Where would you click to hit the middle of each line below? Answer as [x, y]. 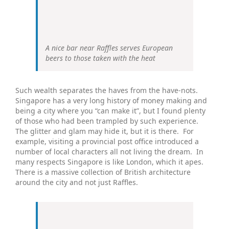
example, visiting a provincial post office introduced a [107, 141]
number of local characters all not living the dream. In [109, 151]
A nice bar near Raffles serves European [109, 48]
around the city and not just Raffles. [77, 182]
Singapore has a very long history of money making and [111, 100]
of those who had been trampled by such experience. [108, 121]
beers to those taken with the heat [100, 58]
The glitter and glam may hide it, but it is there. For [105, 131]
